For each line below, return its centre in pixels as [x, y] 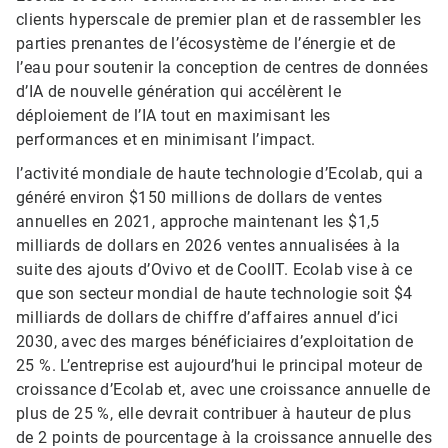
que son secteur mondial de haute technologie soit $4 [214, 294]
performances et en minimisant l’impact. [166, 140]
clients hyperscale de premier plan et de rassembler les [218, 20]
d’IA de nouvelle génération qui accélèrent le [178, 92]
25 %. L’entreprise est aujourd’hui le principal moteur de [219, 366]
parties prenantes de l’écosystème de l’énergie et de [206, 44]
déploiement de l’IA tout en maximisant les [173, 116]
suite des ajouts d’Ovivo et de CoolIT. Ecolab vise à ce [214, 270]
